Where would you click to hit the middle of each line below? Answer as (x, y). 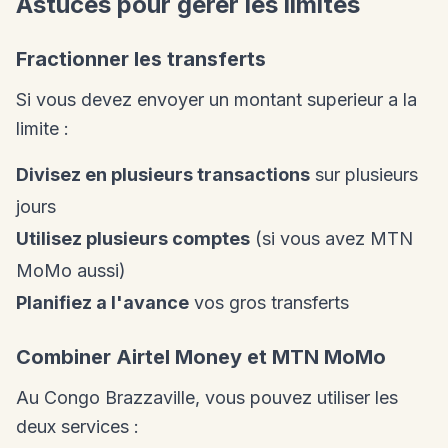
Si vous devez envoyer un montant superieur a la (216, 100)
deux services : (77, 427)
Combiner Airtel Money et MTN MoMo (201, 357)
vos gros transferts (269, 303)
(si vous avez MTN (331, 239)
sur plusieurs (364, 175)
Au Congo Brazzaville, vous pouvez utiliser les (207, 398)
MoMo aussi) (71, 271)
